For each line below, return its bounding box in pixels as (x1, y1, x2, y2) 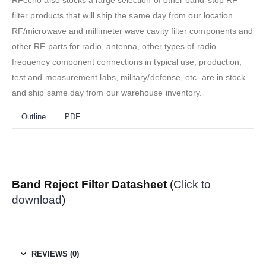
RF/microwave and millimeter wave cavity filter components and (12, 26, 254, 36)
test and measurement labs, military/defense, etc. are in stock (12, 72, 246, 83)
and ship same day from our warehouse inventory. (12, 88, 202, 98)
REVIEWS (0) (31, 249, 79, 258)
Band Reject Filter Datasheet (12, 178, 167, 191)
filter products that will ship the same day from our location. (12, 11, 236, 21)
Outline (21, 112, 46, 122)
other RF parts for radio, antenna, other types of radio (12, 42, 216, 52)
